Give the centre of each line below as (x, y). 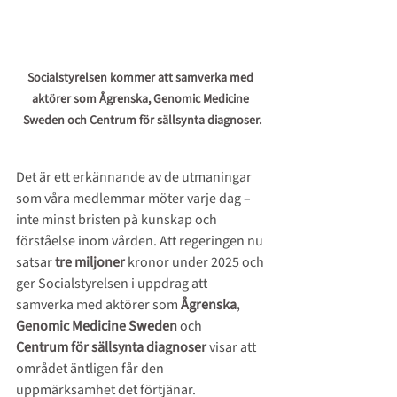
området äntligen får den (91, 369)
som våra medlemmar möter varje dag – (135, 199)
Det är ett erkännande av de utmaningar (135, 178)
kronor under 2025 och (197, 263)
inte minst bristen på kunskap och (118, 220)
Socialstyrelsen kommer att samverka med (142, 78)
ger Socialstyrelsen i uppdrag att (113, 284)
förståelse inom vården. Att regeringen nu (141, 241)
